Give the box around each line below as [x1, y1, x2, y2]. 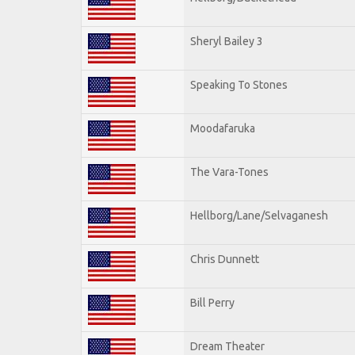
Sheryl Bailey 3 [190, 34, 263, 48]
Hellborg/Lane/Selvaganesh [190, 208, 328, 222]
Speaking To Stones [190, 78, 288, 91]
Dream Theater [190, 339, 265, 353]
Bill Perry [190, 296, 235, 309]
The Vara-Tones [190, 165, 269, 178]
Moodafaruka [190, 121, 255, 135]
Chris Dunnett [190, 252, 259, 265]
